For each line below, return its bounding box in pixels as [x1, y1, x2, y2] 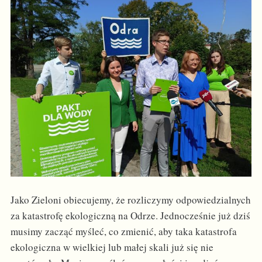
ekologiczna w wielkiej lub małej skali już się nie [10, 240, 213, 254]
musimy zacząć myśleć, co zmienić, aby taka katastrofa [10, 225, 237, 239]
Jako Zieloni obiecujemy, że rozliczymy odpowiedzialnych [10, 193, 251, 207]
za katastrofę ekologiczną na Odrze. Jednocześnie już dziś [10, 209, 250, 223]
